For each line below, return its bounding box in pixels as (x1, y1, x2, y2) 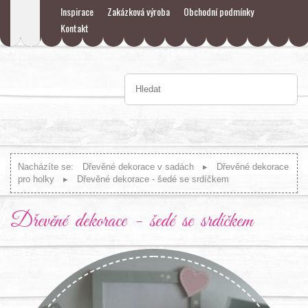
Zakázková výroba (107, 4, 170, 19)
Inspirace (60, 4, 93, 19)
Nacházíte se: (18, 161, 74, 172)
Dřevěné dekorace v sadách (82, 161, 194, 172)
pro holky (18, 173, 54, 184)
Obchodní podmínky (184, 4, 254, 19)
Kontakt (60, 21, 89, 35)
